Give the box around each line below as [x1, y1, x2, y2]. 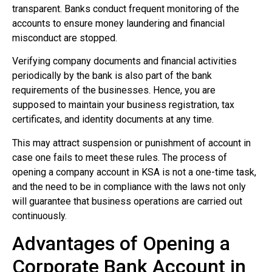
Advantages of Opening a [12, 232, 230, 256]
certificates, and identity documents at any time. [12, 114, 214, 126]
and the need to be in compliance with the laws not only [12, 180, 246, 192]
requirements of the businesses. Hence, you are [12, 84, 216, 97]
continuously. [12, 209, 67, 222]
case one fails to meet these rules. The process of [12, 151, 227, 163]
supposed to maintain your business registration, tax [12, 99, 234, 111]
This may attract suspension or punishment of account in [12, 137, 251, 149]
